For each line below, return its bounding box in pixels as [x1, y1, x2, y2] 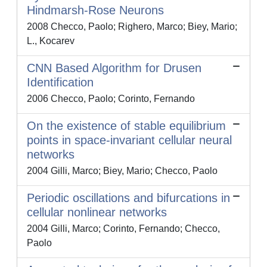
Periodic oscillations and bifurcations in [27, 191, 230, 205]
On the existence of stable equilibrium [27, 119, 226, 133]
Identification [27, 76, 94, 89]
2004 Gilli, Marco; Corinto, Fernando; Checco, [27, 223, 220, 234]
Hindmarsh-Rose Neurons [27, 4, 164, 17]
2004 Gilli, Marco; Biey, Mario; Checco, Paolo [27, 166, 218, 176]
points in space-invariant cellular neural [27, 133, 232, 147]
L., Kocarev [27, 36, 74, 46]
